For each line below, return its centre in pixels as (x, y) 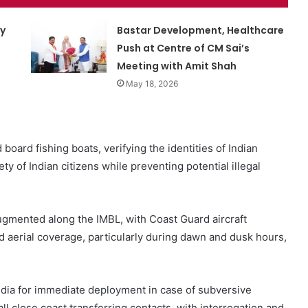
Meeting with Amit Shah (177, 66)
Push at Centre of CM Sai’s (184, 48)
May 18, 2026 (152, 84)
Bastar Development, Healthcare (201, 31)
